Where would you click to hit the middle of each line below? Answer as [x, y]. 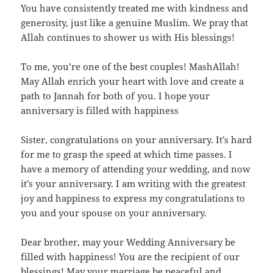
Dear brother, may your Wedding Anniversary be [128, 242]
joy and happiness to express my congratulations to [133, 198]
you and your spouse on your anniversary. [114, 213]
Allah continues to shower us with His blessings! [128, 37]
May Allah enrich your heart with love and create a [133, 81]
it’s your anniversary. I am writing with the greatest [133, 184]
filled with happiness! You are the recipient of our [130, 257]
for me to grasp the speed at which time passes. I [127, 154]
